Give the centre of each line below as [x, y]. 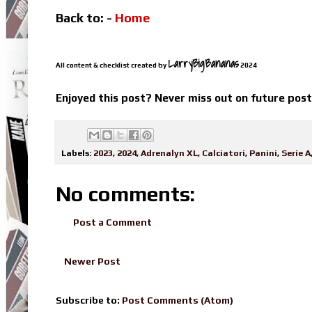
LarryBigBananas [203, 64]
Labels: [77, 153]
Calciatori [224, 153]
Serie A [296, 153]
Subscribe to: [89, 300]
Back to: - [85, 18]
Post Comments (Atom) [178, 300]
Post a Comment [112, 222]
